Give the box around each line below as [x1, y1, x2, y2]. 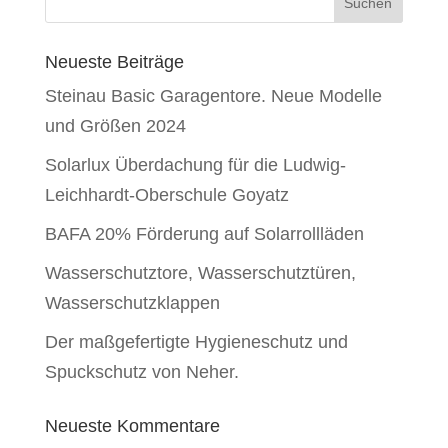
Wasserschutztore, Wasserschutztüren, [44, 263, 356, 283]
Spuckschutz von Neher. [44, 362, 239, 382]
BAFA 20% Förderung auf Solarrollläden [44, 224, 364, 244]
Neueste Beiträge [44, 52, 184, 72]
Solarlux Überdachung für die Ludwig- [44, 155, 346, 175]
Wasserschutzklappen [44, 293, 220, 313]
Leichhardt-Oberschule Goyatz [44, 185, 289, 205]
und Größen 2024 [44, 116, 186, 136]
